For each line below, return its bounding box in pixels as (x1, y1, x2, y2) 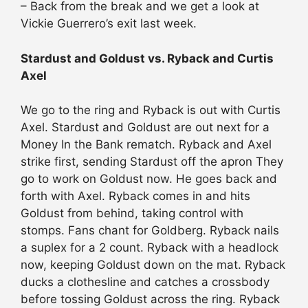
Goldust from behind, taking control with (21, 206, 243, 221)
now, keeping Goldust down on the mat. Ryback (21, 258, 285, 272)
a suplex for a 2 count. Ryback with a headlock (21, 241, 278, 255)
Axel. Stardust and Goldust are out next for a (21, 120, 269, 135)
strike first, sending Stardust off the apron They (21, 155, 283, 169)
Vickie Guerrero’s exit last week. (21, 16, 197, 31)
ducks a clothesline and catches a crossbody (21, 275, 269, 289)
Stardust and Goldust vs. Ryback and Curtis (21, 51, 274, 65)
